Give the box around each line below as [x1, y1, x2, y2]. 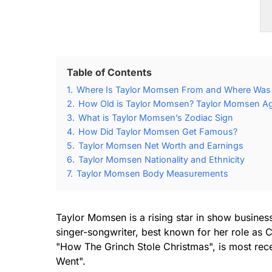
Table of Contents [67, 66, 152, 78]
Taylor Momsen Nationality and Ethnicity [78, 154, 245, 165]
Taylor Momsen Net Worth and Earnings [78, 140, 243, 151]
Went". [56, 255, 86, 267]
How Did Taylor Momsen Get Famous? [78, 126, 237, 137]
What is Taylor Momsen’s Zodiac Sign [78, 112, 233, 123]
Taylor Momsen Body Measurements [76, 168, 228, 178]
